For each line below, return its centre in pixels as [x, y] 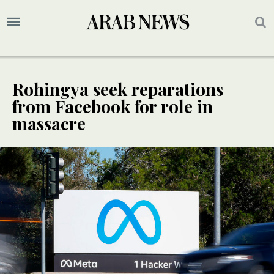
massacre [49, 124]
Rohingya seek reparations [118, 89]
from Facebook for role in [113, 106]
